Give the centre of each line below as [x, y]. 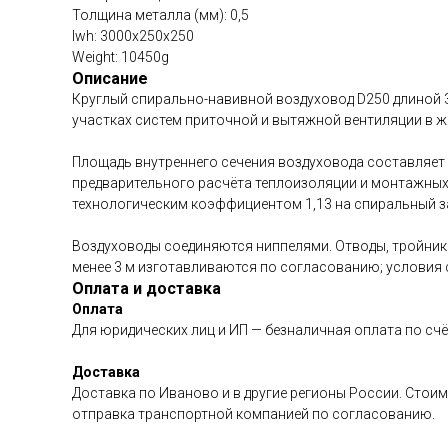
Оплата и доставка [146, 289]
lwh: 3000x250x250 [133, 36]
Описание [110, 79]
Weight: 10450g [120, 57]
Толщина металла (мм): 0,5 [160, 15]
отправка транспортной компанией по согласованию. [253, 414]
